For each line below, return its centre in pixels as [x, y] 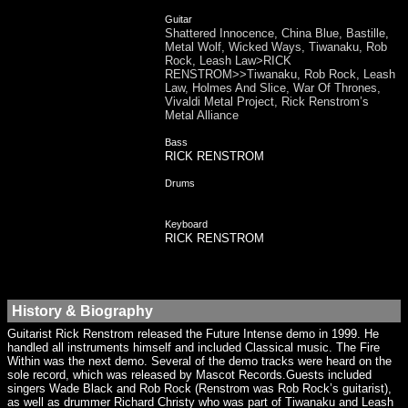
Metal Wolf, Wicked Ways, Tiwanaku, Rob [276, 47]
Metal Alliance [202, 115]
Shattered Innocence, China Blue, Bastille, [277, 33]
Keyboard [186, 224]
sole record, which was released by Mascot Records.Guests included [189, 375]
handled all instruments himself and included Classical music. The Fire [194, 347]
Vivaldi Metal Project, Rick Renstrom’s [267, 102]
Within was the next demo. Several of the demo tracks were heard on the [199, 361]
